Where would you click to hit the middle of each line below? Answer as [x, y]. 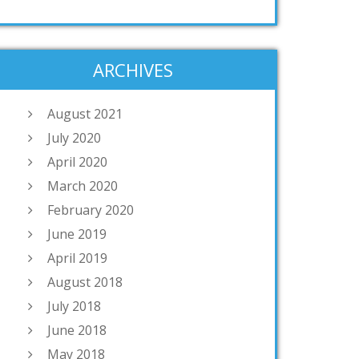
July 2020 [74, 138]
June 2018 [77, 331]
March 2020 [83, 186]
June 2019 [77, 234]
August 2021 [85, 114]
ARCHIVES [133, 70]
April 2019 [77, 258]
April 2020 [77, 162]
